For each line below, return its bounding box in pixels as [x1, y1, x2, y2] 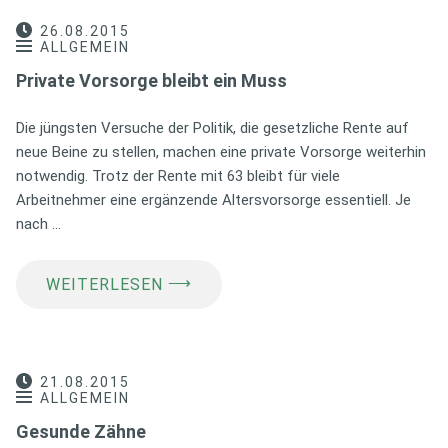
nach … [16, 214, 61, 233]
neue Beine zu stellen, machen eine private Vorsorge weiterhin [16, 142, 426, 161]
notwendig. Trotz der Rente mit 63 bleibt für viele [16, 166, 340, 185]
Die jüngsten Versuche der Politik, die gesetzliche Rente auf [16, 118, 409, 137]
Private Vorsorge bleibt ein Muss [16, 69, 287, 91]
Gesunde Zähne [16, 420, 146, 442]
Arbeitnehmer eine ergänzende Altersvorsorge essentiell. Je [16, 190, 411, 209]
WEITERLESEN [46, 274, 163, 294]
